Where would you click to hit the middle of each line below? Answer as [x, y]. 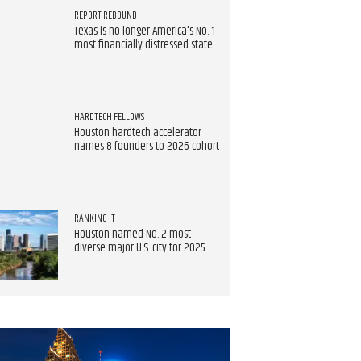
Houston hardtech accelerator [137, 133]
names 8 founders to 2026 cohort [146, 146]
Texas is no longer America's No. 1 [144, 32]
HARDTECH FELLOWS [109, 117]
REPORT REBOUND [105, 16]
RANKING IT [94, 218]
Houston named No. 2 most [132, 234]
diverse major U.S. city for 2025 [139, 248]
